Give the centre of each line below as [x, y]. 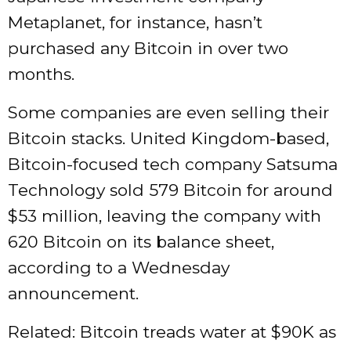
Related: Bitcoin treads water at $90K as [172, 332]
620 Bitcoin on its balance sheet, [141, 242]
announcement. [73, 294]
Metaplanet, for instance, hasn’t [135, 23]
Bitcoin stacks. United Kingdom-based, [168, 139]
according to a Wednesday [119, 268]
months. [41, 74]
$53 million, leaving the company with [165, 216]
